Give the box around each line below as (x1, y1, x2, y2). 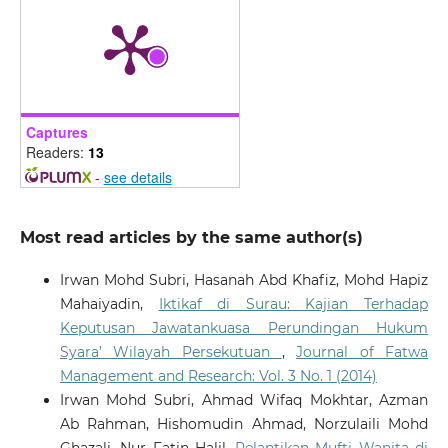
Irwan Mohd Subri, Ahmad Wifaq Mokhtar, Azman (59, 390, 429, 409)
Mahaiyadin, (59, 294, 159, 313)
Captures (25, 121, 88, 142)
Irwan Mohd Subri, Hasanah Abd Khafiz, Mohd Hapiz (59, 270, 429, 289)
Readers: (25, 141, 88, 162)
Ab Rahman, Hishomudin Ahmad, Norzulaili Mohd (59, 414, 429, 433)
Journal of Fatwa (296, 342, 429, 361)
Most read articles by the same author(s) (19, 227, 363, 247)
